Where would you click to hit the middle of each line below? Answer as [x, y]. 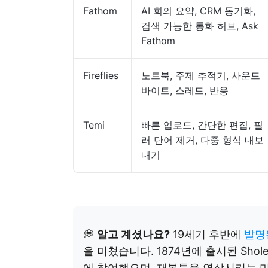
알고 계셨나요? [133, 234]
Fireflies [101, 75]
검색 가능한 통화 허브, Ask [200, 26]
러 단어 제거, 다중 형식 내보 [202, 140]
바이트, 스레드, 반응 [185, 90]
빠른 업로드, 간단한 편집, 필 [202, 125]
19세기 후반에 [207, 234]
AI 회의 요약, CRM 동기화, [198, 11]
